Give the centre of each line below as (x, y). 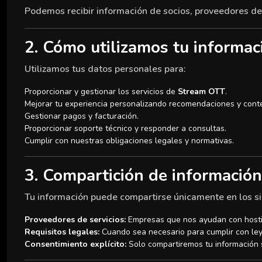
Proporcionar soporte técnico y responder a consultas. (125, 128)
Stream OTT (201, 92)
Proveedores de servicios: (75, 220)
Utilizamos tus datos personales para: (105, 69)
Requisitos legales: (62, 232)
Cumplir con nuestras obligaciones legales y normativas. (129, 141)
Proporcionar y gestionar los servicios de (101, 92)
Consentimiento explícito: (75, 244)
